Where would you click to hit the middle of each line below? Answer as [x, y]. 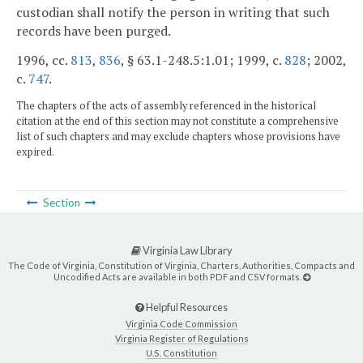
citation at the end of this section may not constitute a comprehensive [177, 122]
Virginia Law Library [186, 251]
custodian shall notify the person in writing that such [173, 12]
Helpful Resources [186, 307]
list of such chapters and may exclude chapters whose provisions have [178, 137]
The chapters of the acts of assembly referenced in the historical [166, 106]
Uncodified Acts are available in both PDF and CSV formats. [178, 276]
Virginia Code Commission [181, 323]
